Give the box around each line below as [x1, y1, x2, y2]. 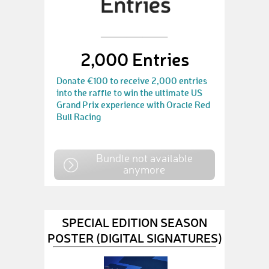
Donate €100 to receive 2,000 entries [56, 74, 207, 86]
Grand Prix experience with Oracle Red [56, 98, 210, 110]
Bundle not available [95, 151, 193, 165]
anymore [123, 163, 165, 176]
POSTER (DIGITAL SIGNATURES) [47, 229, 222, 246]
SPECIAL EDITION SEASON [62, 214, 207, 230]
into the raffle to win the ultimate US [56, 86, 202, 98]
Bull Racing [56, 110, 101, 122]
